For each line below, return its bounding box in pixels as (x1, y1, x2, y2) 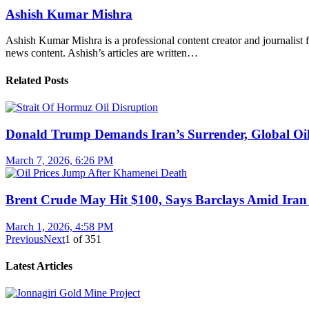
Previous (6, 232, 43, 245)
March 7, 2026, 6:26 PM (6, 154, 113, 167)
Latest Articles (6, 260, 72, 272)
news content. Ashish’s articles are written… (6, 47, 198, 59)
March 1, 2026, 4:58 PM (6, 220, 113, 232)
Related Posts (6, 74, 68, 86)
